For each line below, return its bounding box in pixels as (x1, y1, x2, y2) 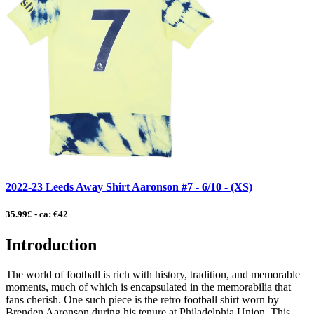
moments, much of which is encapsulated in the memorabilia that (6, 280, 291, 293)
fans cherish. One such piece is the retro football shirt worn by (6, 293, 279, 306)
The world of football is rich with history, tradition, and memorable (6, 268, 300, 280)
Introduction (6, 235, 97, 254)
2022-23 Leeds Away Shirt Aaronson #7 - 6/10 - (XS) (6, 180, 252, 193)
